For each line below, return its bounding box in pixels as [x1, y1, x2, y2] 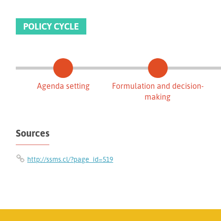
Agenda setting [37, 80, 90, 91]
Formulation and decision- [111, 80, 204, 91]
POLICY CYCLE [23, 20, 79, 32]
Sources [16, 126, 50, 139]
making [145, 91, 171, 102]
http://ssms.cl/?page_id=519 [27, 155, 113, 164]
